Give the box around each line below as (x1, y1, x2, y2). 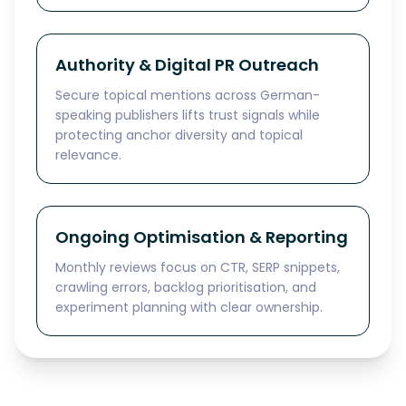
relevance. (55, 146, 121, 164)
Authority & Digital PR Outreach (55, 53, 319, 76)
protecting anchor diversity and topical (55, 126, 303, 144)
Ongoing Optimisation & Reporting (55, 226, 348, 248)
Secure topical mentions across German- (55, 86, 320, 104)
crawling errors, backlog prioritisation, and (55, 278, 316, 296)
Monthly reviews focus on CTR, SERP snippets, (55, 258, 340, 276)
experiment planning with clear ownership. (55, 298, 323, 316)
